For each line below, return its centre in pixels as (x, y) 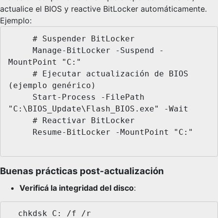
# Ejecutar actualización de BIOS (20, 73)
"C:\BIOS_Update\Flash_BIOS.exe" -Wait (98, 109)
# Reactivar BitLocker (20, 120)
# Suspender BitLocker (20, 38)
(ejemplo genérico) (52, 85)
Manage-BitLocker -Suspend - (20, 50)
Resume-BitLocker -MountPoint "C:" (20, 132)
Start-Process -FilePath (20, 97)
